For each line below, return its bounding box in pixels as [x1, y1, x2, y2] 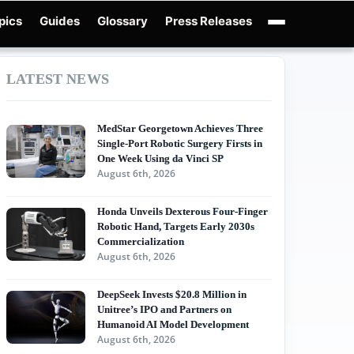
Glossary [97, 13, 148, 28]
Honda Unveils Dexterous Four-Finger [97, 205, 268, 218]
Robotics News [134, 59, 205, 74]
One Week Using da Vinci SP [97, 153, 224, 165]
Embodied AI [205, 59, 266, 74]
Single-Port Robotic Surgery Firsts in [97, 137, 262, 150]
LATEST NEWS [6, 71, 109, 88]
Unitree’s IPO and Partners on [97, 303, 232, 316]
